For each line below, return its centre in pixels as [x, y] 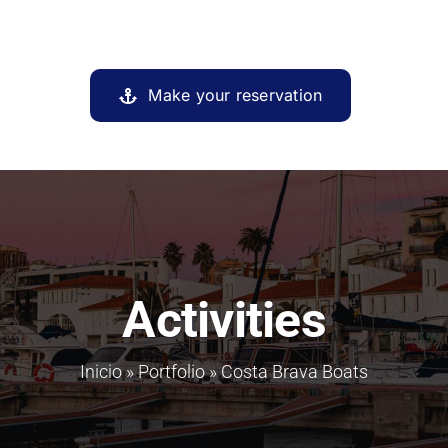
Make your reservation [235, 95]
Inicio [101, 371]
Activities [224, 319]
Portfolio [171, 371]
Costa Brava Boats [294, 371]
